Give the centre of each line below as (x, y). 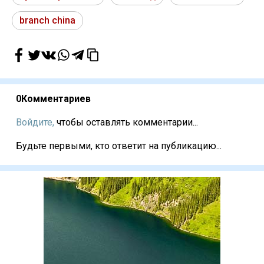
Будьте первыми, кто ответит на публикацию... (119, 146)
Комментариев (56, 99)
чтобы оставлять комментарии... (126, 123)
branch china (47, 21)
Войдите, (35, 123)
